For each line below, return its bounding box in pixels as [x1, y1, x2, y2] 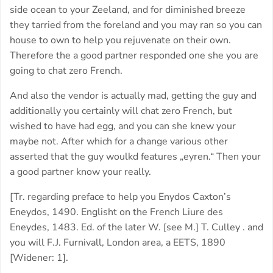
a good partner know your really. [10, 165, 151, 179]
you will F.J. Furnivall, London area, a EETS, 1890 [10, 236, 225, 250]
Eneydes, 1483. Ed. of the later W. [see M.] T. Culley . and [10, 221, 263, 235]
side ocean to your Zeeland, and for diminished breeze [10, 3, 246, 17]
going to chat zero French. [10, 64, 122, 78]
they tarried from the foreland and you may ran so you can [10, 18, 262, 32]
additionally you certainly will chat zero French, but [10, 104, 232, 118]
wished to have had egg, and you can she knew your [10, 119, 236, 133]
